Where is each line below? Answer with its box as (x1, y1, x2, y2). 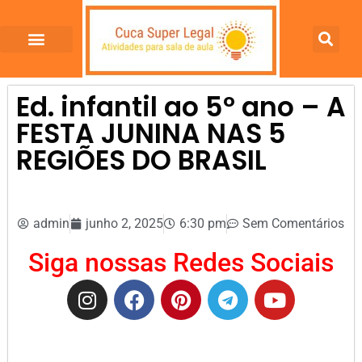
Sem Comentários (242, 216, 344, 231)
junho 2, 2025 (86, 216, 163, 231)
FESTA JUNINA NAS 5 (16, 115, 286, 153)
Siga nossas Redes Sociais (28, 247, 334, 278)
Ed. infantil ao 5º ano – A (16, 88, 346, 126)
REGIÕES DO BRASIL (16, 141, 267, 179)
